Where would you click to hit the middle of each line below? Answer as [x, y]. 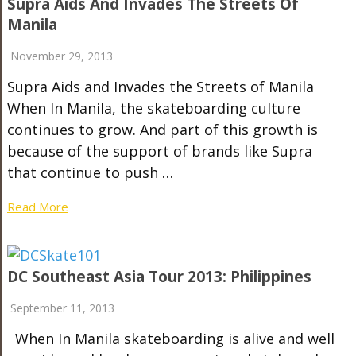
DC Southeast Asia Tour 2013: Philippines [159, 277]
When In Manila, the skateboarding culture [153, 108]
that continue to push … [90, 172]
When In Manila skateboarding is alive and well [170, 339]
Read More [37, 207]
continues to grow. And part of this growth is [162, 130]
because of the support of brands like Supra [159, 151]
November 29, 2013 [61, 56]
